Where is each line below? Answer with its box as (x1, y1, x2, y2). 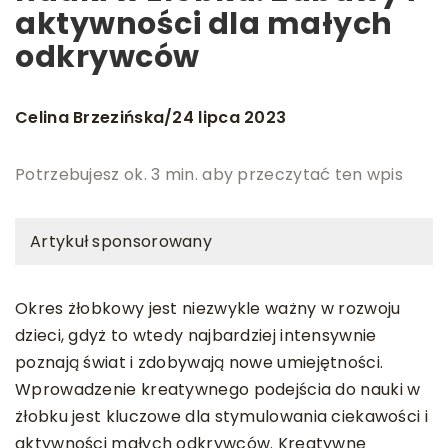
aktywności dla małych (15, 3, 393, 46)
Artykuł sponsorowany (30, 230, 212, 254)
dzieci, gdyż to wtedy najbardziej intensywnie (15, 324, 377, 348)
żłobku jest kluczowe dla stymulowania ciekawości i (15, 405, 428, 429)
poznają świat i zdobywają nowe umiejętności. (15, 351, 384, 375)
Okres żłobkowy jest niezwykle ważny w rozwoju (15, 297, 401, 321)
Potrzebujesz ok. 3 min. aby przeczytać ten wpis (15, 163, 404, 187)
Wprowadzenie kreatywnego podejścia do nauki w (15, 378, 421, 402)
